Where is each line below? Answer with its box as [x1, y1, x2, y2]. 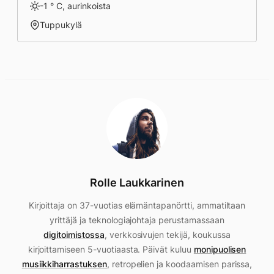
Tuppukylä [40, 20, 82, 30]
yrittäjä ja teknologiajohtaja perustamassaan [50, 215, 224, 225]
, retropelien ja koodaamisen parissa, [106, 259, 253, 269]
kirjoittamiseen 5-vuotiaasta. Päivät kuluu [28, 244, 194, 254]
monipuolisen [193, 244, 246, 254]
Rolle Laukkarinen [90, 176, 184, 189]
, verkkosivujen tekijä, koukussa [104, 229, 231, 240]
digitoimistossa [43, 229, 105, 240]
